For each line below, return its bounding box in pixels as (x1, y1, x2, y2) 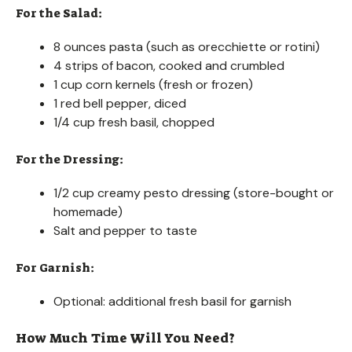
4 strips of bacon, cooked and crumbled (53, 57, 284, 74)
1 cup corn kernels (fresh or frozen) (53, 75, 253, 93)
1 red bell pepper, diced (53, 94, 186, 112)
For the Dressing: (16, 151, 123, 167)
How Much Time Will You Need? (16, 328, 235, 346)
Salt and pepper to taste (53, 222, 197, 239)
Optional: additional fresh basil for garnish (53, 292, 291, 310)
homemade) (53, 203, 123, 220)
